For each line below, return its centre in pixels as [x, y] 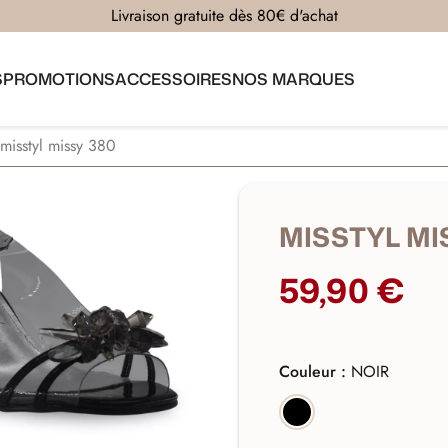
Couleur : [315, 372]
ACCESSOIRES [173, 79]
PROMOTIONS [58, 79]
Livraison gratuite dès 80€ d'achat [224, 15]
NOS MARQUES [293, 79]
